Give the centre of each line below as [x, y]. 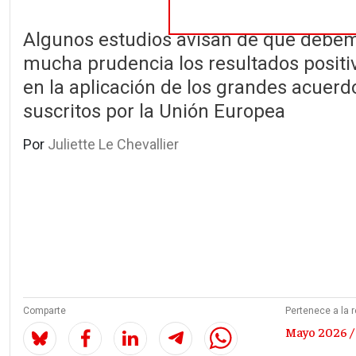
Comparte [44, 311]
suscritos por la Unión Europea [154, 112]
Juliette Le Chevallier [113, 145]
